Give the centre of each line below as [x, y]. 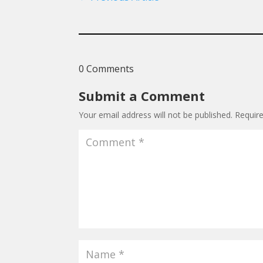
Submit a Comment [142, 95]
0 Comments [107, 68]
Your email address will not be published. [156, 114]
